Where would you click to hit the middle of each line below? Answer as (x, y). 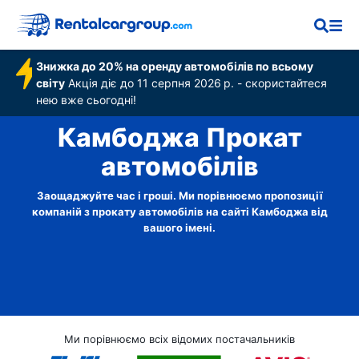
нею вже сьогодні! (87, 100)
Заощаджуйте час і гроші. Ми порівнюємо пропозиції (179, 196)
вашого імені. (179, 228)
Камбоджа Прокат (179, 138)
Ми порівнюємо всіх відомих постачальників (179, 339)
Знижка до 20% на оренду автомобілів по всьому (175, 66)
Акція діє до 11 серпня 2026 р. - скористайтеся (196, 83)
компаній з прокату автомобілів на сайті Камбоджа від (179, 212)
